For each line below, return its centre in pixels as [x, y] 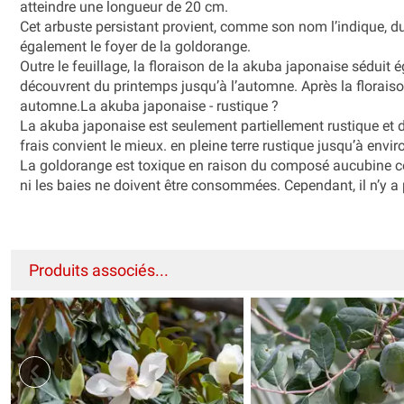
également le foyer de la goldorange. [135, 46]
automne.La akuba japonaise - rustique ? [151, 106]
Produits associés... [99, 270]
